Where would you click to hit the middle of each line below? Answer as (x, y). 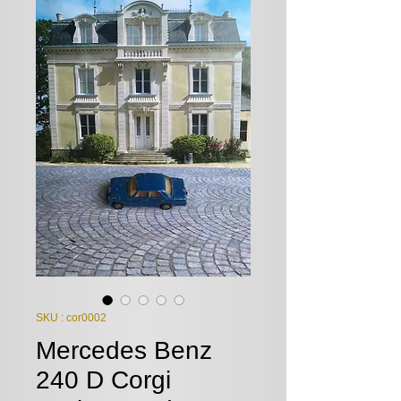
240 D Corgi (103, 380)
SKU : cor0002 (71, 318)
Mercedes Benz (124, 350)
